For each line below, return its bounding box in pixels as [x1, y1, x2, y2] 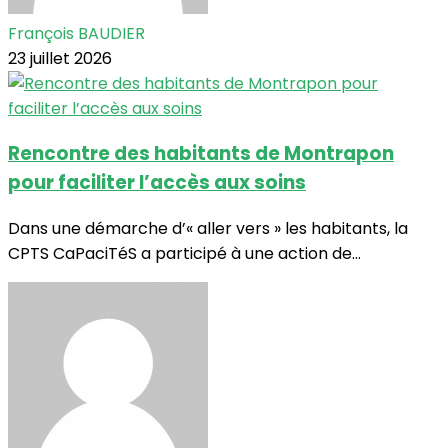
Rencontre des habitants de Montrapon [8, 140, 394, 168]
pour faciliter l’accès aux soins [8, 169, 306, 197]
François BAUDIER [8, 21, 145, 45]
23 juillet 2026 [8, 46, 112, 70]
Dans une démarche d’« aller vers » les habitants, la [8, 217, 408, 241]
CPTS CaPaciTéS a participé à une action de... [8, 242, 361, 266]
